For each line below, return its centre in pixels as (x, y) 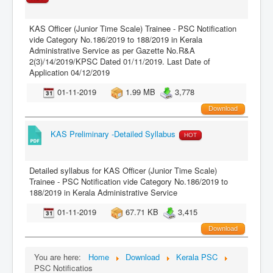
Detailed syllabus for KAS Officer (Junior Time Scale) (123, 170)
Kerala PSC (197, 257)
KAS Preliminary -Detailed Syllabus (113, 134)
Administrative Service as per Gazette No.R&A (112, 51)
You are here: (60, 257)
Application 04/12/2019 (69, 73)
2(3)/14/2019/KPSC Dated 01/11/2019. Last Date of (120, 62)
